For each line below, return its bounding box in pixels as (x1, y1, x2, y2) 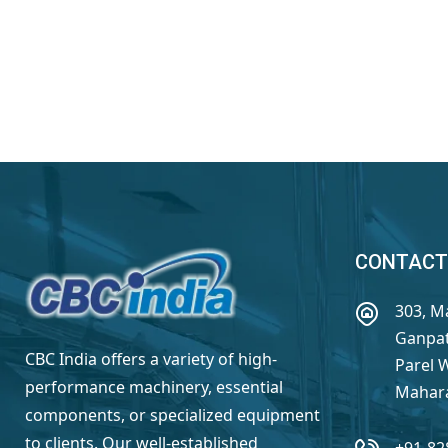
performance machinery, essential (25, 375, 283, 398)
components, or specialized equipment (25, 403, 320, 426)
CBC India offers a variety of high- (25, 347, 277, 370)
